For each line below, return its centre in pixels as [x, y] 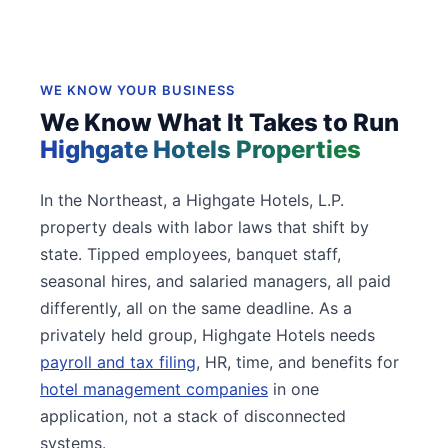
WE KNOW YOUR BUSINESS [137, 89]
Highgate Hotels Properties [200, 149]
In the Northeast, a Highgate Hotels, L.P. [192, 199]
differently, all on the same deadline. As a [196, 307]
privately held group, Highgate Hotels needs [207, 334]
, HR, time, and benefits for [297, 361]
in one [293, 388]
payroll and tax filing [118, 361]
